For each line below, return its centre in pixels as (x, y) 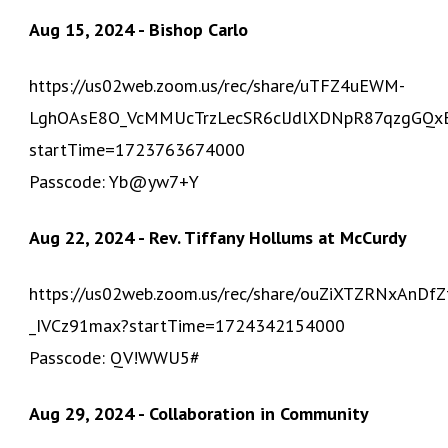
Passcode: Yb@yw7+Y (114, 181)
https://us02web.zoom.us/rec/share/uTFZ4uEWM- (217, 85)
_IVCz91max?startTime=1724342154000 (187, 325)
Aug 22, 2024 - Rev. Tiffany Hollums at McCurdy (218, 237)
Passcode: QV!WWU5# (115, 357)
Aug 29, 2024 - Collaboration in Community (199, 413)
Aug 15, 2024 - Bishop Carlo (139, 29)
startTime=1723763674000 (137, 149)
